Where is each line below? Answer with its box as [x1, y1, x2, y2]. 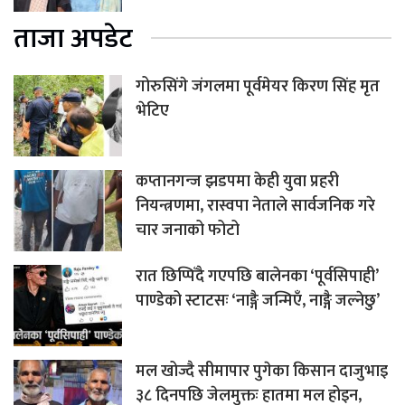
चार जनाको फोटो [136, 216, 240, 244]
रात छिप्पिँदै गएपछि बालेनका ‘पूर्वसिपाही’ [136, 262, 378, 290]
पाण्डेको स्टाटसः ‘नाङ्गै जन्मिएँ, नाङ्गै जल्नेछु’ [136, 287, 380, 315]
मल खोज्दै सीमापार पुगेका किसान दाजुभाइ [136, 357, 388, 385]
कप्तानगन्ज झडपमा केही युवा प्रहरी [136, 167, 339, 195]
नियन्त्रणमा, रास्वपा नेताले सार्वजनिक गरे [136, 192, 375, 220]
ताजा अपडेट [14, 15, 133, 61]
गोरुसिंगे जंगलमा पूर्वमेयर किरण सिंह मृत [136, 72, 380, 100]
